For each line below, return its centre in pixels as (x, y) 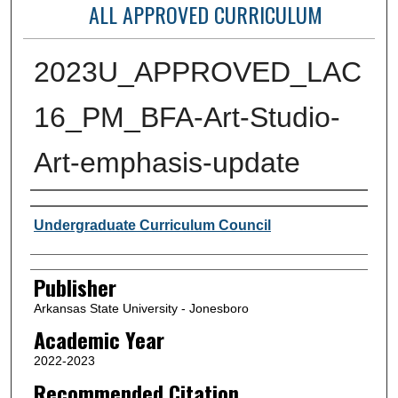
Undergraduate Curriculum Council (152, 225)
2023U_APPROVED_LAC (197, 72)
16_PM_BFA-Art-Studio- (187, 117)
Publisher (75, 287)
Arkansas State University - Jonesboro (141, 308)
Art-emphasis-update (167, 162)
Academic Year (99, 340)
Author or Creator (98, 208)
